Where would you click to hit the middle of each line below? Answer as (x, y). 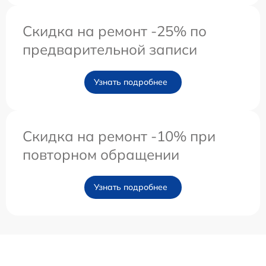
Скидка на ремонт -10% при (119, 136)
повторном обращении (101, 154)
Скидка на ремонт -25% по (115, 31)
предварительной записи (110, 49)
